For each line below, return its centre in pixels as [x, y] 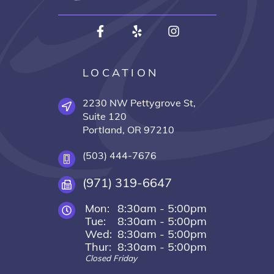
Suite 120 [104, 117]
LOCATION [120, 73]
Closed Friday [111, 258]
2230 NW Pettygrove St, [139, 103]
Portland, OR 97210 [128, 130]
